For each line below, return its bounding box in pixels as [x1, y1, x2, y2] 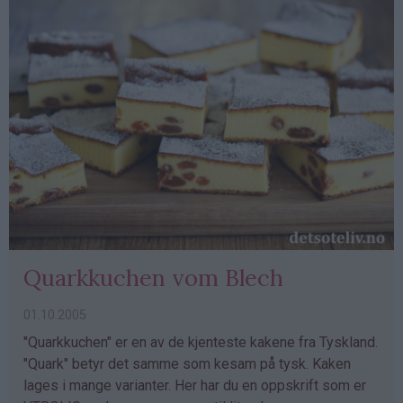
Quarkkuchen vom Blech [23, 262, 283, 292]
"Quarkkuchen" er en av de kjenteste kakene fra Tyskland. [23, 333, 378, 351]
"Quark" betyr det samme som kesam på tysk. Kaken [23, 354, 351, 372]
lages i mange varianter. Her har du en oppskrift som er [23, 376, 366, 394]
